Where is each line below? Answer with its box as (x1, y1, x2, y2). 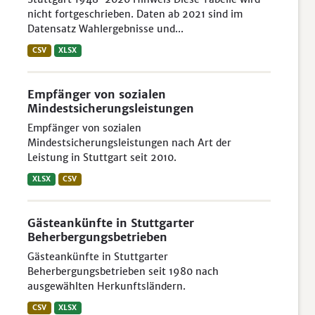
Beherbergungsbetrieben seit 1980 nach (27, 265, 219, 278)
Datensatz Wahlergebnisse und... (27, 22, 184, 35)
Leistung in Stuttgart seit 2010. (27, 151, 176, 164)
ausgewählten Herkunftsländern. (27, 280, 186, 292)
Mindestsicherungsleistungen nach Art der (27, 136, 231, 149)
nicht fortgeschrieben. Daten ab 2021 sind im (27, 8, 243, 20)
